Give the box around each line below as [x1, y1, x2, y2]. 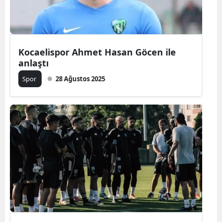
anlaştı [18, 56, 49, 69]
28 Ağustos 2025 [55, 74, 105, 83]
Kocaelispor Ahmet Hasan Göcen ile [18, 46, 176, 58]
